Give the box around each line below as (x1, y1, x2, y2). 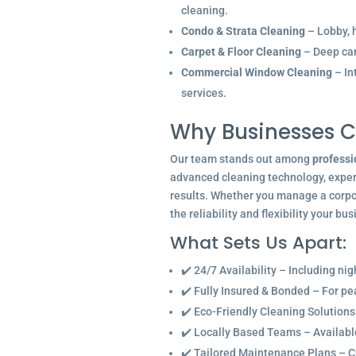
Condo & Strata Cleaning (180, 25, 305, 37)
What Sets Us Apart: (169, 230, 346, 255)
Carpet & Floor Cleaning (180, 45, 301, 58)
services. (180, 87, 226, 99)
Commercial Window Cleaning (180, 66, 332, 79)
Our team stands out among (169, 153, 312, 165)
